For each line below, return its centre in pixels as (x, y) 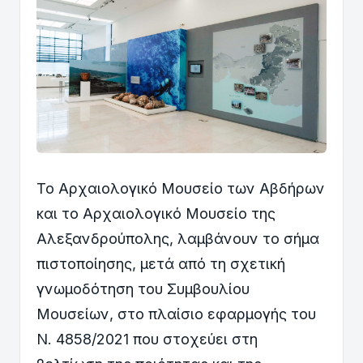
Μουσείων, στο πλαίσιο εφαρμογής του (176, 314)
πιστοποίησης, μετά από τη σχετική (161, 263)
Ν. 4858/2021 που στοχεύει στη (147, 339)
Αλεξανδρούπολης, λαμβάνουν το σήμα (178, 238)
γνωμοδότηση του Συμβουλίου (143, 288)
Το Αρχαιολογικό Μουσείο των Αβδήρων (181, 188)
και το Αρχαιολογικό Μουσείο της (156, 213)
